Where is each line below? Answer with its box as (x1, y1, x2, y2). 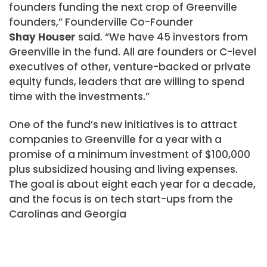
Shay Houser (9, 30, 76, 45)
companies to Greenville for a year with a (9, 132, 222, 147)
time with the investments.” (9, 89, 150, 104)
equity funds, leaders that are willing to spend (9, 74, 244, 89)
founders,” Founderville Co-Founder (9, 15, 193, 30)
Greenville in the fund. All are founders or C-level (9, 45, 256, 60)
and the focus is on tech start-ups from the (9, 192, 233, 207)
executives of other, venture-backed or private (9, 60, 251, 74)
